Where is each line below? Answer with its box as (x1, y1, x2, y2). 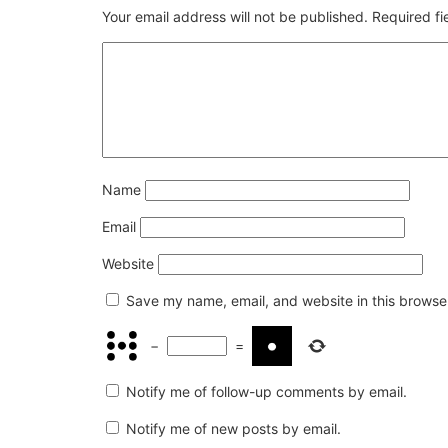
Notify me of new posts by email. (126, 419, 341, 437)
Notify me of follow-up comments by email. (126, 382, 407, 400)
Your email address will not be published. (102, 7, 368, 25)
